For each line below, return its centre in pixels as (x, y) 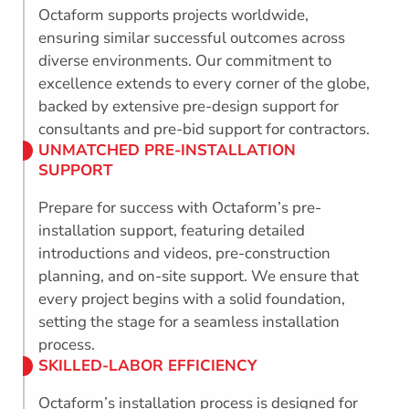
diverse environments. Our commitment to (185, 61)
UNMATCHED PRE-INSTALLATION (168, 151)
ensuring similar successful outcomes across (192, 38)
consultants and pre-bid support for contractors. (204, 130)
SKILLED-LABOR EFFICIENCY (148, 366)
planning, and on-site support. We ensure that (199, 277)
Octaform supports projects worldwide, (174, 16)
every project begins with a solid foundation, (192, 299)
